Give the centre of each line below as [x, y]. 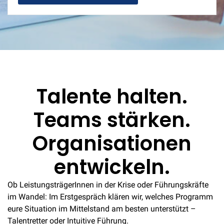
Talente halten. [112, 96]
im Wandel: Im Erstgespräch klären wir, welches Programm [110, 196]
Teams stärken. [112, 120]
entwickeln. [112, 167]
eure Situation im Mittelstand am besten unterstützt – [102, 208]
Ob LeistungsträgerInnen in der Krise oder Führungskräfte [108, 184]
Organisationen [112, 143]
